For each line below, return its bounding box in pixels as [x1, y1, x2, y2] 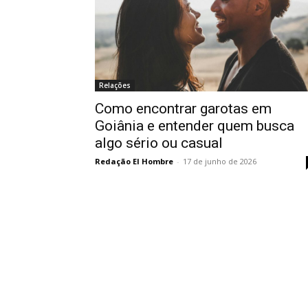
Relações [99, 80, 131, 90]
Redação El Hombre [95, 155, 173, 166]
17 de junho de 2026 [183, 155, 256, 166]
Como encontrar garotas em [95, 100, 272, 117]
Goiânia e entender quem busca [95, 117, 294, 134]
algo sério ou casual [95, 134, 223, 151]
